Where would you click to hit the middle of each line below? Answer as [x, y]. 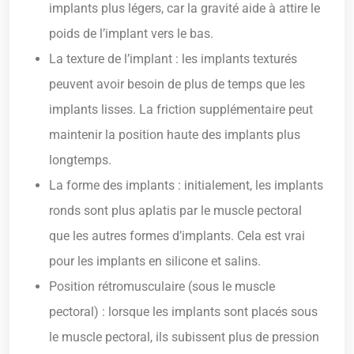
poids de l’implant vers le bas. [131, 34]
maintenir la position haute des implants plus [175, 135]
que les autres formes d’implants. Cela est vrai [177, 236]
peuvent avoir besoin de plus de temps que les [177, 85]
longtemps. [80, 160]
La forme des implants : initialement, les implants [186, 186]
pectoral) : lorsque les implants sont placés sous [183, 312]
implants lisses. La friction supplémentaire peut [181, 110]
